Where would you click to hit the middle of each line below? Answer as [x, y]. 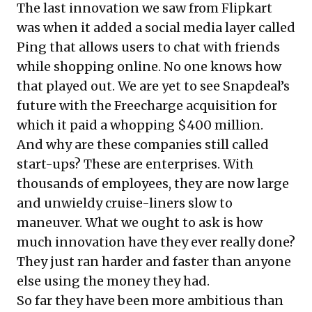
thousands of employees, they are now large [153, 183]
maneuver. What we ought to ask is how [140, 222]
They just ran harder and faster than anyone [154, 261]
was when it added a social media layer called [156, 27]
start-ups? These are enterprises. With [135, 164]
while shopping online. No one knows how [149, 66]
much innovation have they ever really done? [156, 242]
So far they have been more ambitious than [150, 300]
